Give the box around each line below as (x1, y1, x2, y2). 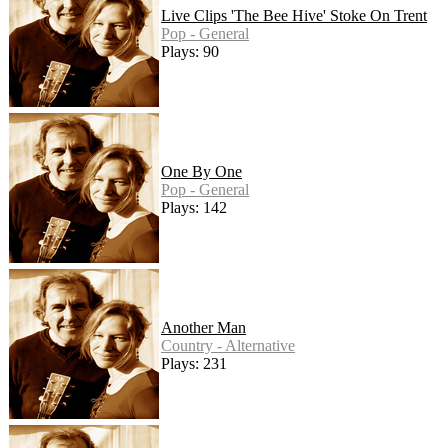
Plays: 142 (161, 199, 227, 217)
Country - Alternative (161, 337, 295, 355)
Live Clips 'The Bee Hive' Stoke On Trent (161, 7, 427, 25)
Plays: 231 (161, 355, 227, 373)
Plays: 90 (161, 43, 219, 61)
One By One (161, 163, 242, 181)
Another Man (161, 319, 246, 337)
